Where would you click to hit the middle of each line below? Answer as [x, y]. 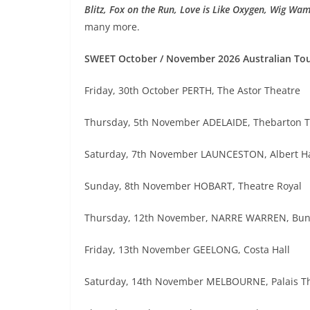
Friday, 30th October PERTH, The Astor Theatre [192, 90]
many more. [112, 27]
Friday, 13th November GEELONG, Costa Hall [187, 249]
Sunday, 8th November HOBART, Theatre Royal [193, 186]
